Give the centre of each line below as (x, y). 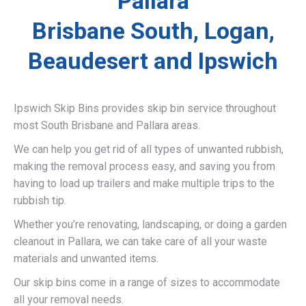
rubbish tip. (40, 200)
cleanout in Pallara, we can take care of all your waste (140, 241)
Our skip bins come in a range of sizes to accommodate (147, 282)
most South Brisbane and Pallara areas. (107, 125)
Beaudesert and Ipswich (153, 60)
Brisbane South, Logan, (153, 30)
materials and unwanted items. (86, 258)
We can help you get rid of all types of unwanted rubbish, (149, 149)
